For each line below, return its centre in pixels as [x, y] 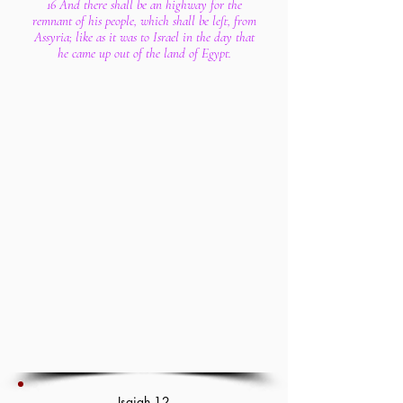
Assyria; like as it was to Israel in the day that [144, 37]
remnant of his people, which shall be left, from [144, 21]
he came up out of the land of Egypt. [144, 53]
